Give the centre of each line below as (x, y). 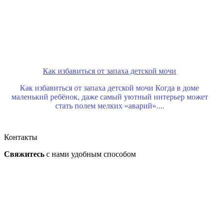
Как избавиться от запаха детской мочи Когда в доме (110, 88)
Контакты (21, 137)
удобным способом (104, 154)
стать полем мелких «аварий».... (110, 106)
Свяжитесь (24, 154)
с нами (58, 154)
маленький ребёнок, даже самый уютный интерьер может (110, 97)
